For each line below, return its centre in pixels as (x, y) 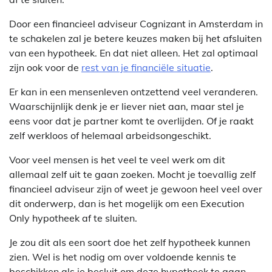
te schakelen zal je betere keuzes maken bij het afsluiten (135, 38)
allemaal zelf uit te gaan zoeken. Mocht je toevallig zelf (132, 174)
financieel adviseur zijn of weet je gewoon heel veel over (136, 189)
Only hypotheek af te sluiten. (73, 218)
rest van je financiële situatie (146, 67)
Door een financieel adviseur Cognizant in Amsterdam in (136, 23)
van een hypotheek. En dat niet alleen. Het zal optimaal (134, 53)
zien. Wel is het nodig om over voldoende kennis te (123, 257)
